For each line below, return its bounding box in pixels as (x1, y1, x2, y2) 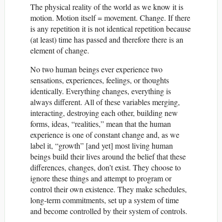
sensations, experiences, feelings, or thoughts (30, 75, 169, 86)
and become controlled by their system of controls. (30, 206, 187, 217)
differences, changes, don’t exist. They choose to (30, 162, 181, 173)
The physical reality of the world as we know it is (30, 1, 183, 12)
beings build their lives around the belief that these (30, 151, 186, 162)
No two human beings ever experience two (30, 64, 163, 75)
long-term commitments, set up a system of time (30, 195, 179, 206)
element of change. (30, 45, 89, 56)
